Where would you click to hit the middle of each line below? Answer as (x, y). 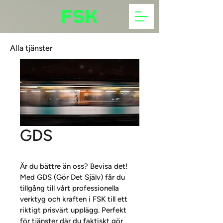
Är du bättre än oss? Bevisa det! (75, 166)
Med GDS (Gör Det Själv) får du (73, 177)
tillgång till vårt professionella (70, 188)
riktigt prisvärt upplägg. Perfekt (74, 210)
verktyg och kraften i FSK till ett (75, 199)
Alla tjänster (31, 48)
